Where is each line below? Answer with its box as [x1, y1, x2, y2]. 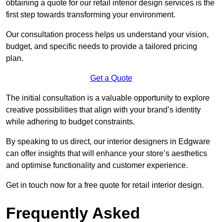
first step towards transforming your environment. [6, 10, 175, 19]
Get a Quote [90, 73, 132, 82]
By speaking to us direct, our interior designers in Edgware [6, 137, 210, 146]
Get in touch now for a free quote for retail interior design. [6, 180, 204, 189]
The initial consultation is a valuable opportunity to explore [6, 93, 210, 102]
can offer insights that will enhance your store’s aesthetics [6, 149, 207, 158]
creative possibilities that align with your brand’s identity [6, 105, 201, 114]
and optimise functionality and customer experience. [6, 161, 188, 169]
